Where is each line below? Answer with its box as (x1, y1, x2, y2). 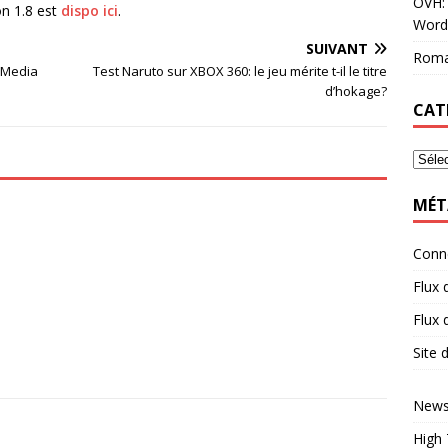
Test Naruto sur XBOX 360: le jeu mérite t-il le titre (93, 62, 388, 80)
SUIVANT (306, 39, 369, 58)
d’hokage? (325, 82, 388, 100)
